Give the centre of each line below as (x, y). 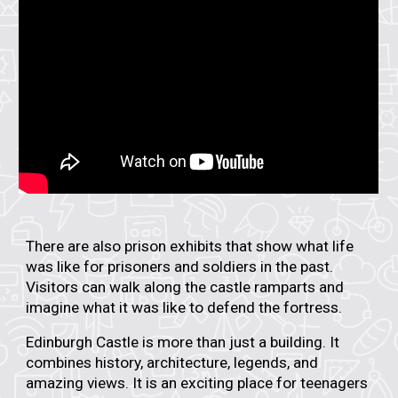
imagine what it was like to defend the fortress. (184, 307)
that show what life (288, 246)
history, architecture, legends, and (207, 362)
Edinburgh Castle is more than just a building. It (183, 342)
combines (61, 362)
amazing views (76, 382)
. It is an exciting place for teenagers (247, 382)
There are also (76, 246)
